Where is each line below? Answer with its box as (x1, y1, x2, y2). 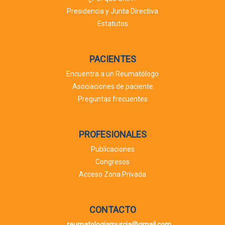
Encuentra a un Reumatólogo (66, 70, 159, 78)
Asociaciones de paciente (72, 82, 153, 91)
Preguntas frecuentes (77, 95, 148, 103)
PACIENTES (89, 54, 136, 65)
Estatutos (97, 20, 128, 28)
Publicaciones (90, 145, 135, 154)
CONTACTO (89, 204, 136, 215)
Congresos (95, 158, 130, 166)
